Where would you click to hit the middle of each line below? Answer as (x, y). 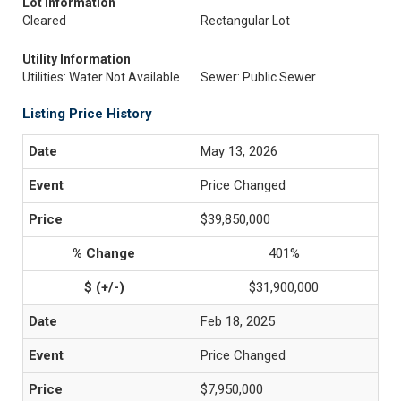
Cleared (44, 21)
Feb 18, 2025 (238, 321)
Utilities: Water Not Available (101, 77)
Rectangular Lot (245, 21)
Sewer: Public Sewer (258, 77)
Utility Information (77, 59)
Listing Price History (87, 114)
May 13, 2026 (239, 151)
